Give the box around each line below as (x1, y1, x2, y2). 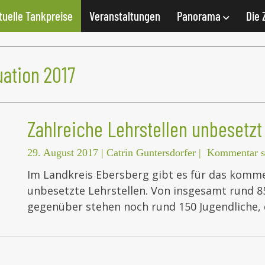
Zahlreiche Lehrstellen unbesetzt (27, 116, 262, 142)
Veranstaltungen (89, 8, 160, 23)
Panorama (177, 8, 223, 23)
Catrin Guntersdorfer (106, 147, 196, 159)
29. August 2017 (27, 147, 98, 159)
